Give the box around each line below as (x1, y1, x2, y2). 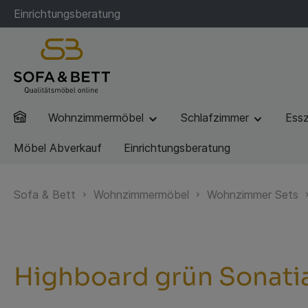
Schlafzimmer (180, 110, 252, 124)
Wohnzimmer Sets (207, 187, 298, 201)
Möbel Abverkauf (14, 140, 102, 155)
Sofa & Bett (14, 187, 76, 201)
